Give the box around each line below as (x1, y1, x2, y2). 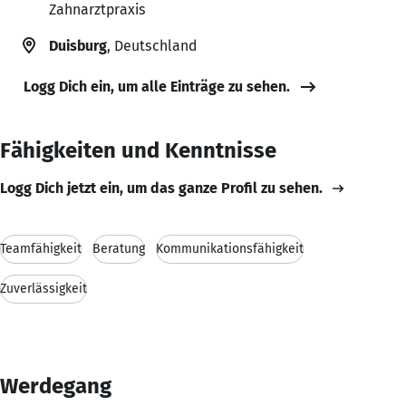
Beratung (92, 240, 145, 256)
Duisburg (49, 36, 107, 54)
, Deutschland (107, 36, 197, 54)
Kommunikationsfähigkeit (156, 240, 304, 256)
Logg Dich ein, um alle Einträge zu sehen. (24, 77, 290, 95)
